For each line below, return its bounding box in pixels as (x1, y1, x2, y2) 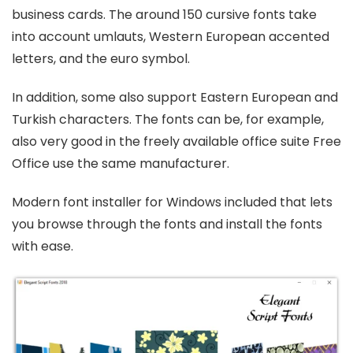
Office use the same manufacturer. (12, 154, 229, 173)
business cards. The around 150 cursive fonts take (12, 6, 317, 24)
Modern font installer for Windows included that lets (12, 193, 333, 211)
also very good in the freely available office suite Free (12, 132, 341, 150)
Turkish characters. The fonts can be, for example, (12, 110, 324, 128)
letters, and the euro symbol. (12, 50, 190, 68)
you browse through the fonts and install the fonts (12, 215, 322, 233)
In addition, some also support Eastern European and (12, 88, 338, 106)
